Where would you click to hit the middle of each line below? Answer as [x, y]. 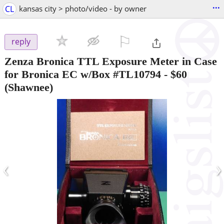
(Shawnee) [29, 87]
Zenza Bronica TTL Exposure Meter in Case [111, 61]
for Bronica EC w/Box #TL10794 [83, 74]
